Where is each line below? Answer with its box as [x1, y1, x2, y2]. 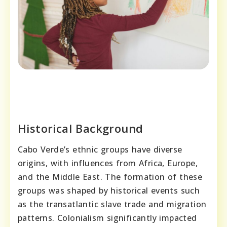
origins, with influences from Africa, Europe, [18, 158, 198, 169]
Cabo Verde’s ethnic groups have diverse [18, 144, 182, 156]
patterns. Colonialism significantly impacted [18, 212, 197, 224]
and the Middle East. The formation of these [18, 171, 203, 183]
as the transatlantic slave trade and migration [18, 199, 207, 210]
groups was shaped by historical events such [18, 185, 200, 197]
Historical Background [18, 121, 143, 136]
